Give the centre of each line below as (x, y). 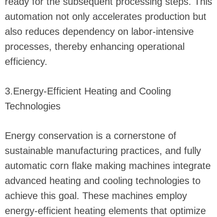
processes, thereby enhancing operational (95, 47)
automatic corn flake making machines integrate (108, 166)
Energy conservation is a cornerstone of (91, 136)
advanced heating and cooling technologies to (103, 181)
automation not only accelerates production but (106, 17)
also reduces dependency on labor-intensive (99, 32)
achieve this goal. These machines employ (96, 196)
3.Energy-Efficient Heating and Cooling (88, 91)
